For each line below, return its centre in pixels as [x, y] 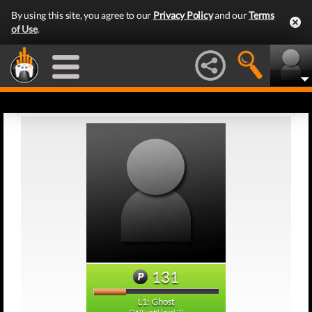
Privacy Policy [183, 15]
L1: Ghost [156, 303]
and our [231, 15]
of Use [24, 29]
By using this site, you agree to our [82, 15]
